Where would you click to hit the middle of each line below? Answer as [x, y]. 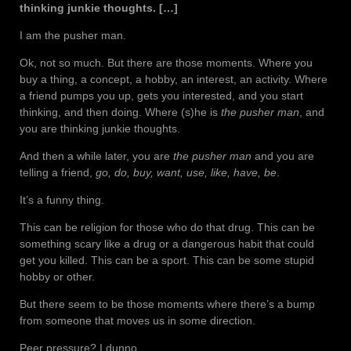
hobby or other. [57, 277]
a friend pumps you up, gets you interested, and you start [161, 96]
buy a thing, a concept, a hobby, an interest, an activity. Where [174, 80]
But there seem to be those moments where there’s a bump [167, 304]
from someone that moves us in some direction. [138, 321]
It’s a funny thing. [62, 200]
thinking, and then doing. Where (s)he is [120, 112]
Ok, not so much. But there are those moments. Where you [166, 63]
